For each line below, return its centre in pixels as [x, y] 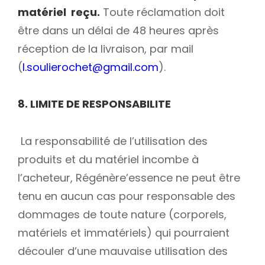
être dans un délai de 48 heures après [118, 30]
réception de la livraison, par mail [106, 49]
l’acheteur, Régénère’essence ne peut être [129, 177]
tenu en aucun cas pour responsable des [127, 196]
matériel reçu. [59, 12]
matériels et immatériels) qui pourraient [124, 232]
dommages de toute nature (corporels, [122, 214]
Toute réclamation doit [162, 12]
